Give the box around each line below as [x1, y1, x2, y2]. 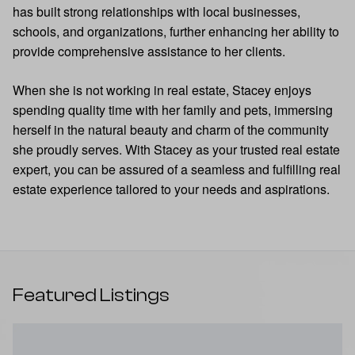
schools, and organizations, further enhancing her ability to [13, 22, 339, 40]
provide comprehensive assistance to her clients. [13, 42, 285, 60]
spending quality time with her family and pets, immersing [13, 101, 333, 119]
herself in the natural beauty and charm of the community [13, 120, 329, 139]
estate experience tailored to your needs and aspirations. [13, 180, 330, 198]
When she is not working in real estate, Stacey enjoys [13, 81, 311, 99]
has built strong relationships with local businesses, [13, 2, 300, 21]
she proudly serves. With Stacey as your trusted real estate [13, 140, 340, 158]
